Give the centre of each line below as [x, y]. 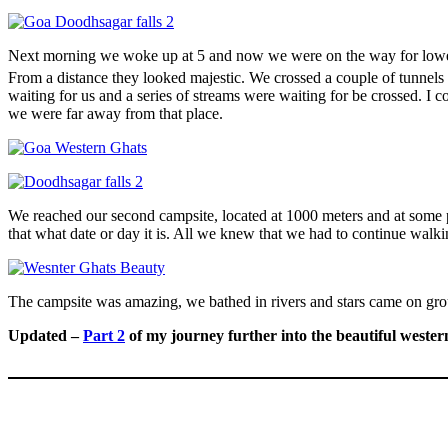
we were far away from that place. [115, 114]
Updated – [45, 336]
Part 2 [104, 336]
